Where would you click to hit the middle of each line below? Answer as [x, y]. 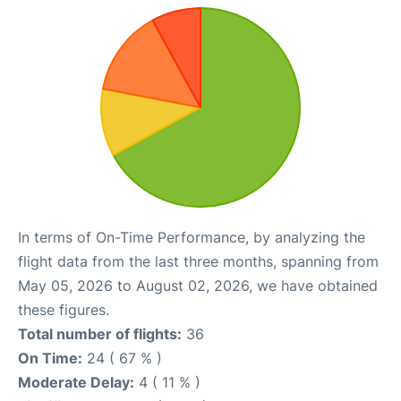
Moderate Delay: [76, 382]
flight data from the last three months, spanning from [198, 261]
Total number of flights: [100, 334]
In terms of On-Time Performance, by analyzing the [192, 237]
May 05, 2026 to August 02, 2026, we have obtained [198, 286]
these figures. [64, 310]
